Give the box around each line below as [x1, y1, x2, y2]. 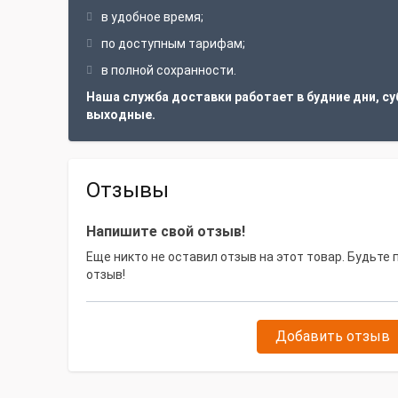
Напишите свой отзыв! [86, 223, 245, 240]
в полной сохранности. [101, 63, 236, 77]
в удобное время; [101, 10, 203, 24]
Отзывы [86, 178, 169, 203]
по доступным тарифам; [101, 36, 245, 51]
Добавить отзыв [275, 328, 390, 345]
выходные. [86, 107, 155, 122]
